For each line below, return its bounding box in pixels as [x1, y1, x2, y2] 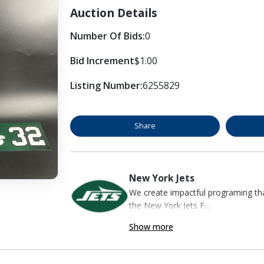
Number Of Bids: [70, 29, 145, 42]
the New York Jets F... [128, 199, 210, 211]
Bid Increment [70, 54, 134, 67]
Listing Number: [70, 78, 143, 92]
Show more [128, 220, 173, 232]
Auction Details [70, 4, 157, 21]
